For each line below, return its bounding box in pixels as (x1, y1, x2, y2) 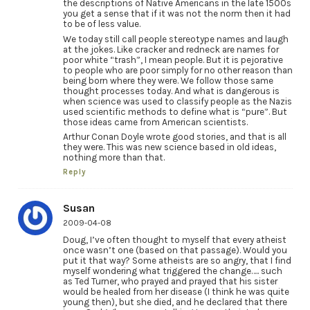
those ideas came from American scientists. (62, 116, 248, 127)
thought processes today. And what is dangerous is (62, 85, 280, 96)
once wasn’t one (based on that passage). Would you (62, 245, 287, 256)
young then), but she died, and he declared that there (62, 297, 287, 308)
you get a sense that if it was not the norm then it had (62, 8, 291, 19)
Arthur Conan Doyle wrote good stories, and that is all (62, 131, 286, 143)
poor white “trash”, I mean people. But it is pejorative (62, 54, 283, 65)
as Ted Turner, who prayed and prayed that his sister (62, 276, 277, 287)
